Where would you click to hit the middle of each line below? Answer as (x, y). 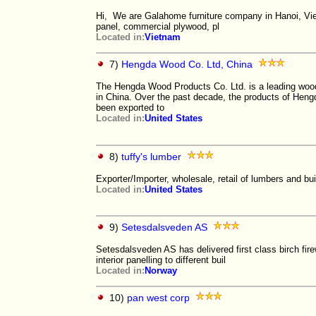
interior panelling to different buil (161, 260)
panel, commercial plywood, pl (158, 26)
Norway (161, 271)
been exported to (130, 108)
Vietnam (163, 37)
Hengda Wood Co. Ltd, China (187, 64)
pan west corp (158, 298)
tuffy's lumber (151, 157)
